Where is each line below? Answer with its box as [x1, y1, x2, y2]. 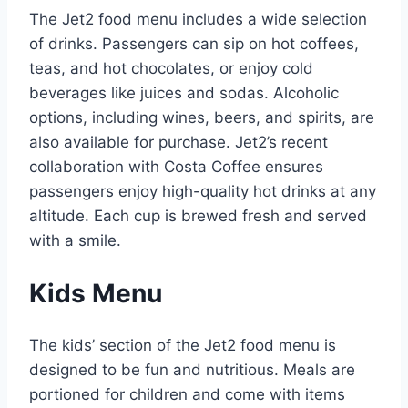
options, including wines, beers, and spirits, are [29, 107, 374, 127]
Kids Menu [29, 278, 162, 310]
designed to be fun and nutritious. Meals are [29, 361, 355, 380]
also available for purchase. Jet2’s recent [29, 132, 328, 151]
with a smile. [29, 230, 121, 250]
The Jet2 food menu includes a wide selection [29, 9, 367, 28]
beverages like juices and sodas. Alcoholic [29, 83, 339, 102]
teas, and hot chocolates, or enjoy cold [29, 58, 313, 77]
